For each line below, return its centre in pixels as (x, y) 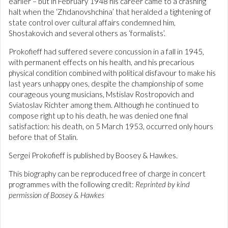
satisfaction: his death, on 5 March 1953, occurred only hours (111, 126)
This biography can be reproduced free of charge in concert (107, 174)
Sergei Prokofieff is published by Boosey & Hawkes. (93, 155)
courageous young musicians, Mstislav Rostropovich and (101, 94)
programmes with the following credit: (72, 184)
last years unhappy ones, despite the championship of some (106, 83)
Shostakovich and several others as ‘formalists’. (87, 33)
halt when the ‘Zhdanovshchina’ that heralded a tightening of (110, 12)
